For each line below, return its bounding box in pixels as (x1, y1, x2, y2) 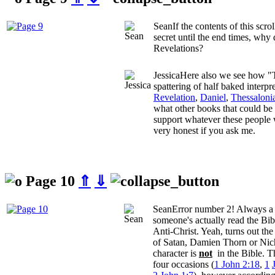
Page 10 (22, 173, 79, 190)
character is (153, 248, 199, 259)
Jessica (153, 70, 180, 81)
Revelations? (153, 43, 203, 54)
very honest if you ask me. (153, 125, 255, 136)
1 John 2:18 (214, 259, 260, 270)
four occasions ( (153, 259, 214, 270)
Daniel (200, 92, 226, 103)
